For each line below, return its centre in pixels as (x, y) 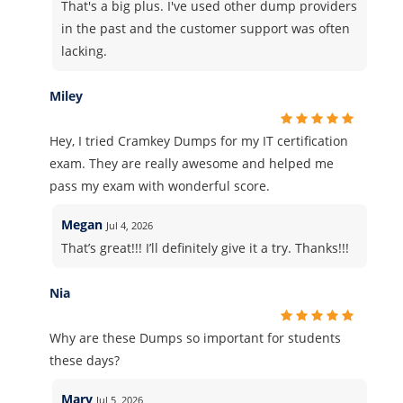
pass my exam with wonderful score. (160, 186)
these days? (85, 360)
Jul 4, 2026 (130, 225)
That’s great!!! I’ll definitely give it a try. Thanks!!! (206, 248)
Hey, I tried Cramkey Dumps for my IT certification (199, 141)
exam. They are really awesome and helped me (192, 163)
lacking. (85, 51)
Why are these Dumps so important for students (195, 338)
